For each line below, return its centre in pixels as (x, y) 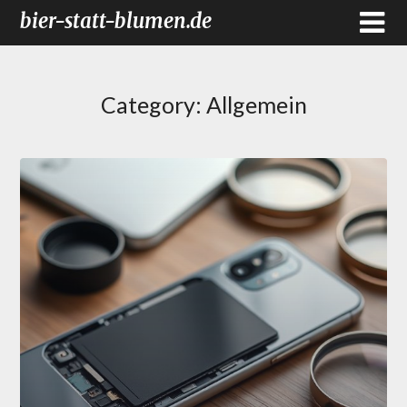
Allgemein (256, 104)
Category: (153, 104)
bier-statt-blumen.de (116, 21)
